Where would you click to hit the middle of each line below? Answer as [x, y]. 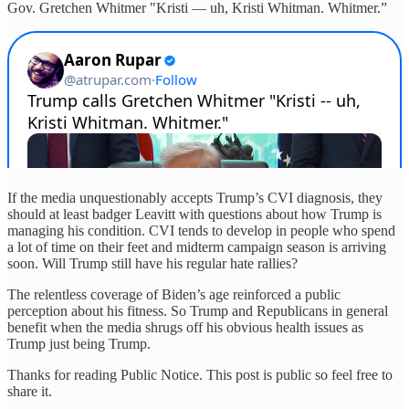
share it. [30, 392]
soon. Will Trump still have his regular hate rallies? [152, 264]
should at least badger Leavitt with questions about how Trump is [194, 215]
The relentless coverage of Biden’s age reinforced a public [174, 295]
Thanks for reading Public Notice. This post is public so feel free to [200, 375]
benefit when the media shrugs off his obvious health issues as [185, 328]
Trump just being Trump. [79, 344]
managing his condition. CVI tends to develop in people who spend [201, 231]
